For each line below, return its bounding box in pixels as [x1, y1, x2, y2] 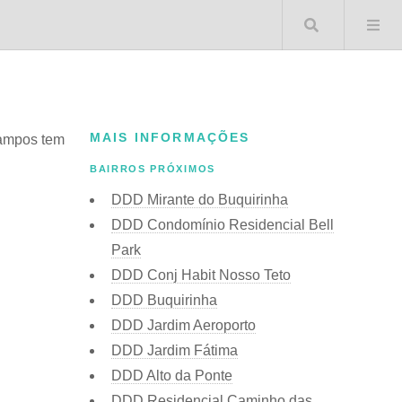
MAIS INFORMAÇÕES [90, 130, 250, 144]
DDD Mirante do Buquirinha [111, 191, 288, 207]
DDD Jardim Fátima [111, 342, 238, 358]
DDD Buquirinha [111, 292, 217, 308]
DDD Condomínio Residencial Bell [111, 216, 334, 232]
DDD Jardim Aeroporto [111, 317, 256, 333]
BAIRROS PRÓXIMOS [90, 163, 215, 175]
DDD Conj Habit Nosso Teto [111, 267, 291, 283]
